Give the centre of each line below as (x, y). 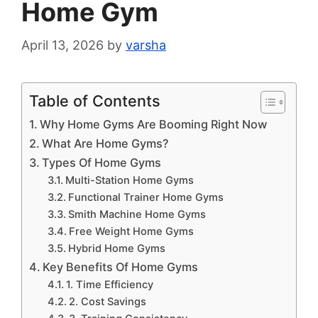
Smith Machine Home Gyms (137, 215)
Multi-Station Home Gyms (129, 181)
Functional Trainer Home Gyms (146, 198)
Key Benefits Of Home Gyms (121, 267)
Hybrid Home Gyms (116, 249)
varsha (146, 45)
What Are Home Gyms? (106, 144)
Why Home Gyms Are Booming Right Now (154, 125)
